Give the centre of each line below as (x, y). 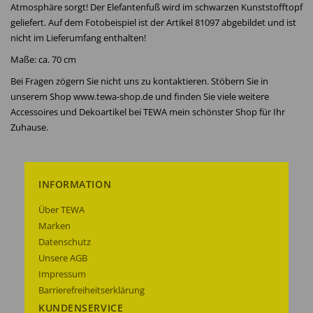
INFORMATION (75, 184)
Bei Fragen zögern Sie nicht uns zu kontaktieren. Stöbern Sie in (139, 81)
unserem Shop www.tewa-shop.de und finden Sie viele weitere (140, 96)
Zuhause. (29, 127)
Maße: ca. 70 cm (43, 59)
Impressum (62, 274)
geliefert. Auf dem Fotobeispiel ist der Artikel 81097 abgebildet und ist (153, 22)
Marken (54, 226)
